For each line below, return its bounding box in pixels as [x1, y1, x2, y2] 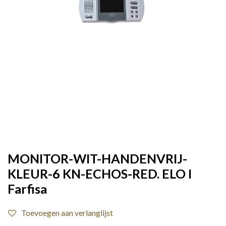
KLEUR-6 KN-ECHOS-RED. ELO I [8, 166, 192, 181]
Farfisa [8, 181, 47, 196]
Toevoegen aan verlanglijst [21, 208, 113, 217]
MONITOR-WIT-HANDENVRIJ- [8, 151, 187, 166]
